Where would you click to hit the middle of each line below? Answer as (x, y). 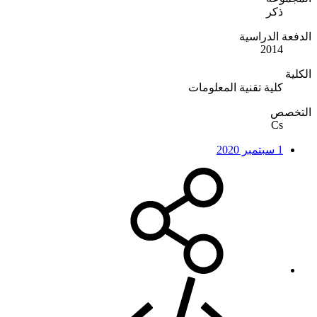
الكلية (298, 74)
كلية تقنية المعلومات (236, 88)
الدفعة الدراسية (275, 37)
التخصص (291, 113)
